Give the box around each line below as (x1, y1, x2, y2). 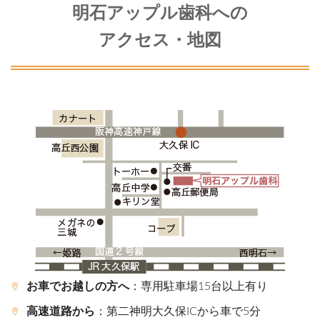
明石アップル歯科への (72, 4, 248, 22)
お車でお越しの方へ (26, 280, 129, 292)
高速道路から (26, 305, 95, 317)
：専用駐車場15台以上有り (129, 280, 268, 292)
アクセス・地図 (99, 31, 221, 49)
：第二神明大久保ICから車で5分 (95, 305, 261, 317)
